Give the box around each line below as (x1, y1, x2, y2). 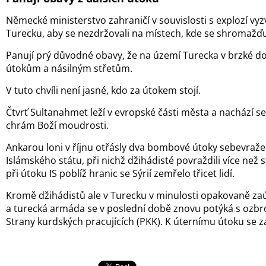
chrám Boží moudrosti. (6, 119, 109, 132)
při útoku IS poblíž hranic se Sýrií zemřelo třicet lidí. (6, 167, 235, 180)
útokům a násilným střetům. (6, 62, 132, 75)
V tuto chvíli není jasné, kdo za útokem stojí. (6, 84, 201, 97)
